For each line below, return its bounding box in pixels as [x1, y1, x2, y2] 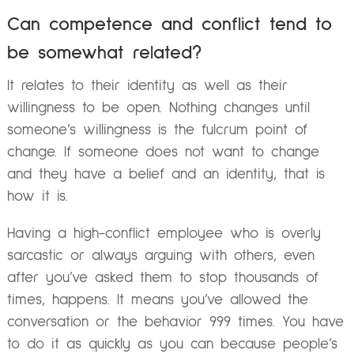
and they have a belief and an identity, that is [6, 166, 325, 182]
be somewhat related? [6, 43, 210, 62]
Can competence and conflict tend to [6, 14, 332, 34]
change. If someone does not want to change [6, 144, 319, 160]
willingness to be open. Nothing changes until [6, 100, 310, 115]
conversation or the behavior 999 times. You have [6, 314, 344, 330]
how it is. [6, 188, 75, 204]
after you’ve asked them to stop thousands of [6, 270, 318, 286]
